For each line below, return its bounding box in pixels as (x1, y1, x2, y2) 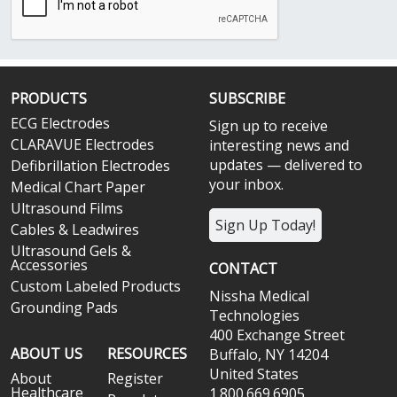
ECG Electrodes (11, 113, 110, 133)
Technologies (209, 305, 300, 325)
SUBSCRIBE (209, 88, 285, 108)
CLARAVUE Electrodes (11, 134, 154, 154)
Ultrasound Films (11, 198, 123, 218)
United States (209, 363, 299, 384)
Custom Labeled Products (11, 276, 181, 296)
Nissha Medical (209, 285, 309, 306)
